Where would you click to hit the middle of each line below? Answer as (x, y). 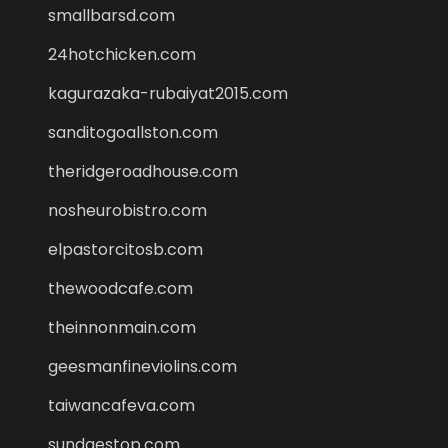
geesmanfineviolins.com (142, 366)
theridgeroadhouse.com (143, 171)
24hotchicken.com (122, 54)
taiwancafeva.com (121, 405)
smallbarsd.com (111, 15)
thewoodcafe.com (120, 288)
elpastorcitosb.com (125, 249)
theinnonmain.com (122, 327)
